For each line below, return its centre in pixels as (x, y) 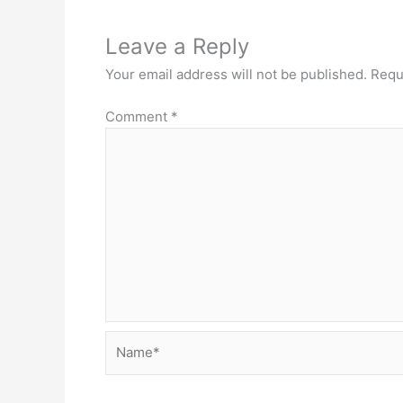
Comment (138, 116)
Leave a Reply (177, 46)
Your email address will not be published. (236, 74)
